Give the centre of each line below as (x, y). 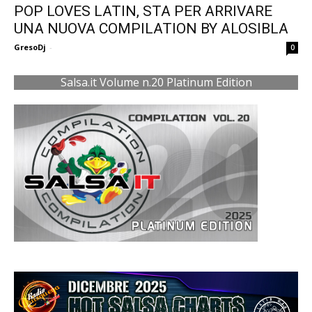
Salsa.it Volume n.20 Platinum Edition (156, 83)
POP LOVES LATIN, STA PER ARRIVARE (143, 11)
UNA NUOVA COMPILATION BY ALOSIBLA (151, 29)
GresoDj (30, 47)
